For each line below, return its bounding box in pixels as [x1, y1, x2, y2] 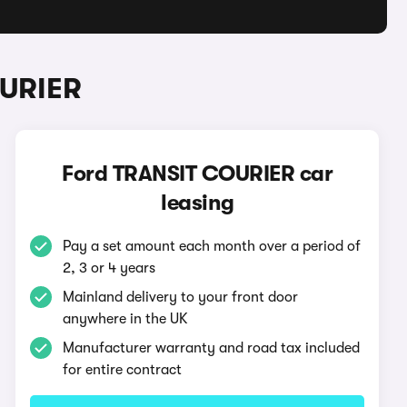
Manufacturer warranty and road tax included [63, 340, 361, 356]
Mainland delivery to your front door [63, 289, 299, 305]
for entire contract [63, 362, 183, 378]
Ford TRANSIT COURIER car [62, 161, 333, 186]
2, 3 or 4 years [63, 260, 156, 276]
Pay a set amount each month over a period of [63, 238, 362, 254]
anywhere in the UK [63, 311, 189, 327]
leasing [161, 190, 234, 215]
